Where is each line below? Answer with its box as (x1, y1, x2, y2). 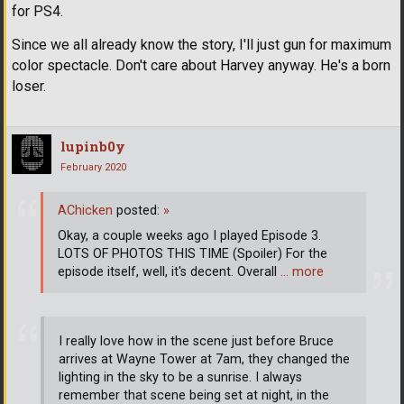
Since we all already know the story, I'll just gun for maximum (12, 35, 391, 53)
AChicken (58, 203, 113, 219)
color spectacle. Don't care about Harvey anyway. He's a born (12, 56, 390, 74)
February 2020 (60, 161, 126, 173)
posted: (113, 203, 163, 219)
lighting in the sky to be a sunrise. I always (59, 369, 302, 385)
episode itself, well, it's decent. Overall (58, 264, 280, 280)
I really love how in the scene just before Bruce (59, 333, 334, 349)
